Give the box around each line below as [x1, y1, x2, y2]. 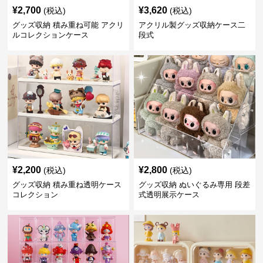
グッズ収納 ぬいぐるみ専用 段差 [138, 180, 250, 189]
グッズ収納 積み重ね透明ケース [12, 180, 122, 189]
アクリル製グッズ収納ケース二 [138, 20, 245, 29]
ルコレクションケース [12, 30, 89, 39]
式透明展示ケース [138, 190, 200, 199]
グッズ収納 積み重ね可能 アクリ [12, 20, 124, 29]
